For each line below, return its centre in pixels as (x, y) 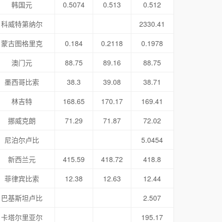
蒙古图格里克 (22, 43)
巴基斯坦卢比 (22, 198)
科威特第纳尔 (22, 24)
